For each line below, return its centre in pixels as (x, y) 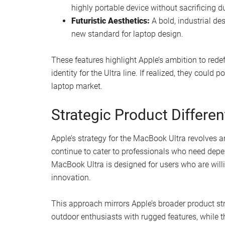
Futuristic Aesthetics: (110, 21)
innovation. (71, 177)
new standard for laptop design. (127, 34)
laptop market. (77, 86)
